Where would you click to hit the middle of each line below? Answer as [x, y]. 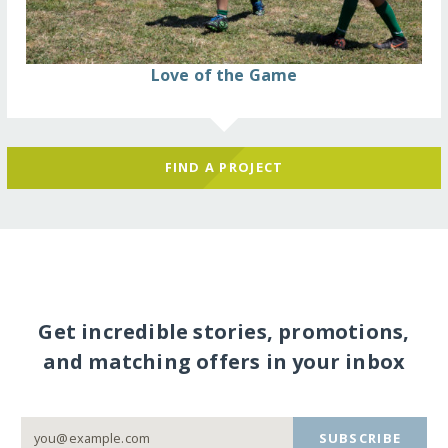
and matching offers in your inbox [224, 362]
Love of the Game [224, 74]
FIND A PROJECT [224, 167]
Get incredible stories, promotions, [224, 332]
